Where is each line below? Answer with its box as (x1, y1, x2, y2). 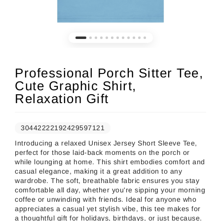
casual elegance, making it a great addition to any (15, 167, 182, 175)
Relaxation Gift (15, 91, 109, 106)
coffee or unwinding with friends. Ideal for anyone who (15, 195, 196, 203)
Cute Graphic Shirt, (15, 78, 137, 93)
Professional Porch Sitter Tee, (15, 65, 203, 80)
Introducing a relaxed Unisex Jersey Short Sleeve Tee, (15, 139, 197, 147)
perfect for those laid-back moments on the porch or (15, 148, 190, 156)
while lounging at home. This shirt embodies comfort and (15, 157, 205, 166)
